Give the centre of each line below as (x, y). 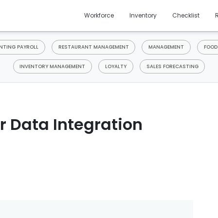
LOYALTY (116, 66)
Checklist (186, 15)
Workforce (99, 15)
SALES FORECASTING (172, 66)
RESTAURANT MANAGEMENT (93, 47)
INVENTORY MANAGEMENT (53, 66)
